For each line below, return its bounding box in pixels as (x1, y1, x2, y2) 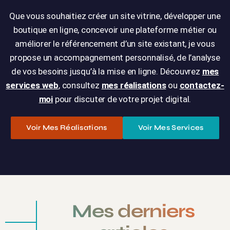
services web (6, 80, 59, 91)
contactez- (179, 80, 224, 91)
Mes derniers (71, 200, 195, 223)
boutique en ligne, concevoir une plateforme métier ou (13, 25, 217, 35)
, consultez (58, 80, 102, 91)
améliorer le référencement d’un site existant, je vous (15, 39, 215, 49)
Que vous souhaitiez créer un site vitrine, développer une (9, 11, 221, 22)
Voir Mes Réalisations (26, 123, 107, 132)
